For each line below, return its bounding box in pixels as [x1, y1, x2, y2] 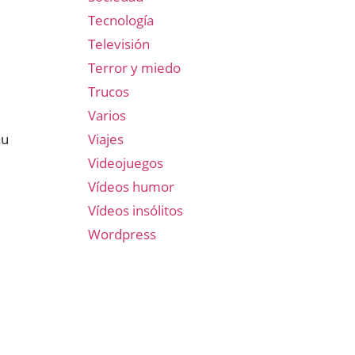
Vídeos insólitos [88, 201, 183, 219]
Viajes [88, 130, 124, 148]
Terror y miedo [88, 59, 181, 77]
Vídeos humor [88, 177, 174, 196]
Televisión [88, 35, 150, 53]
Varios [88, 106, 126, 124]
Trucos [88, 82, 129, 101]
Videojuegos [88, 154, 163, 172]
